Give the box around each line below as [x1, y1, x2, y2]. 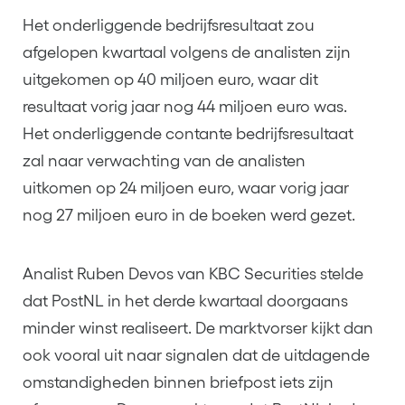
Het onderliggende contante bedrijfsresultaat [23, 124, 353, 143]
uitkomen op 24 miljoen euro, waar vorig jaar [23, 178, 349, 197]
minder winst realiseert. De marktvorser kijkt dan [23, 318, 373, 337]
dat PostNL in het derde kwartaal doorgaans [23, 291, 348, 310]
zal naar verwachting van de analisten [23, 151, 306, 170]
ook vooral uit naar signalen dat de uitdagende [23, 345, 370, 364]
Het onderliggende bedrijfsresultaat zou [23, 15, 315, 34]
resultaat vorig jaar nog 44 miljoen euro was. [23, 97, 347, 116]
